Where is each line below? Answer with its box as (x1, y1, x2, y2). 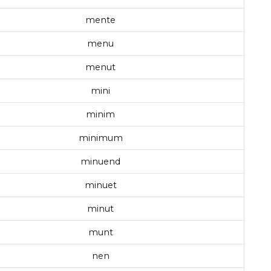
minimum (78, 132, 123, 144)
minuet (84, 180, 117, 191)
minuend (80, 156, 120, 168)
